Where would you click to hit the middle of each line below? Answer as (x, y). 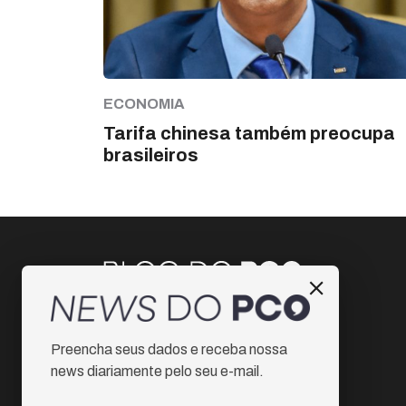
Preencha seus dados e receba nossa (169, 349)
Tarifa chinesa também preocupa (249, 133)
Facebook (158, 353)
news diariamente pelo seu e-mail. (157, 371)
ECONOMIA (144, 103)
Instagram (158, 320)
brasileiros (151, 155)
